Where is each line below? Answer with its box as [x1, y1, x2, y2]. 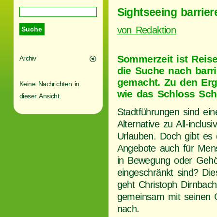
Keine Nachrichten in [19, 80, 79, 88]
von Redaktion [117, 24, 176, 35]
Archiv [19, 54, 36, 62]
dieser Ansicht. [19, 92, 61, 100]
